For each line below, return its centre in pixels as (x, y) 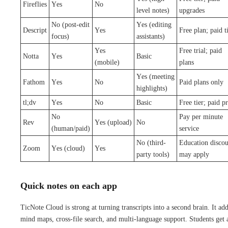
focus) (60, 36)
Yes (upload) (113, 122)
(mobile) (107, 62)
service (189, 128)
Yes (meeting (155, 76)
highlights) (152, 88)
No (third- (151, 142)
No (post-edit (70, 24)
